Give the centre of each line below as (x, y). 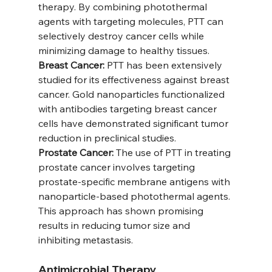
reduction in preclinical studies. (107, 138)
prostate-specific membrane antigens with (135, 182)
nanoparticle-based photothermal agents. (135, 196)
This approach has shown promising (122, 211)
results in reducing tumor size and (115, 226)
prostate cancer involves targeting (117, 167)
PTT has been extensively (164, 65)
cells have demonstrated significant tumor (134, 124)
